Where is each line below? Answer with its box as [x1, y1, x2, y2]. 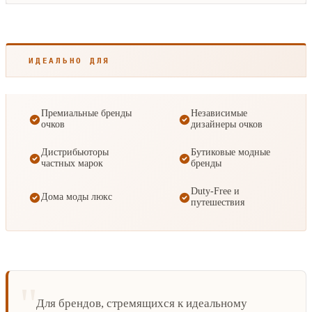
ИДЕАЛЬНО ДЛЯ [29, 56, 110, 65]
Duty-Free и [191, 185, 240, 196]
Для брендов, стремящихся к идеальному [36, 296, 247, 310]
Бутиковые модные [191, 146, 270, 157]
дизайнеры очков [191, 118, 263, 130]
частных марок [41, 157, 103, 169]
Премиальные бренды [41, 107, 132, 118]
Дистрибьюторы [41, 146, 109, 157]
